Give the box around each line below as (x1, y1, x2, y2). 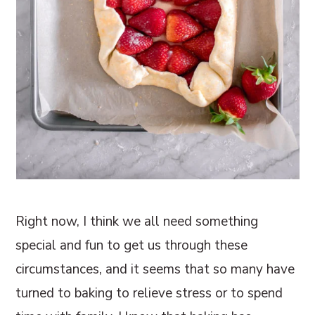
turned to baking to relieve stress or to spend (15, 283, 283, 302)
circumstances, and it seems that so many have (15, 259, 295, 278)
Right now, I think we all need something (15, 212, 259, 231)
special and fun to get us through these (15, 236, 248, 255)
